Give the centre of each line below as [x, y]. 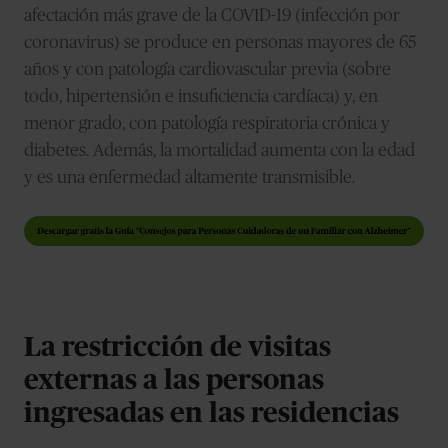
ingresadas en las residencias [218, 413]
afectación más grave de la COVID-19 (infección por [212, 15]
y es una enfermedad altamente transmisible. [194, 177]
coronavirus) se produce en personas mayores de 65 [220, 42]
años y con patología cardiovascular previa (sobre [207, 69]
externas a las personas [174, 380]
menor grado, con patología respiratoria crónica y [207, 123]
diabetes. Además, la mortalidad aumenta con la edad [219, 150]
